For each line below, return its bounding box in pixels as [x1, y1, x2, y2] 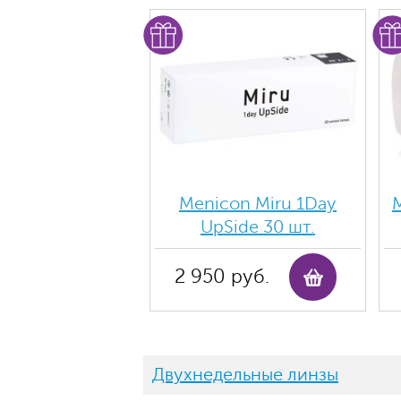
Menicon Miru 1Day [179, 193, 337, 214]
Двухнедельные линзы [152, 364, 338, 385]
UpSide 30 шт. [200, 217, 315, 237]
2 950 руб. [175, 266, 269, 287]
